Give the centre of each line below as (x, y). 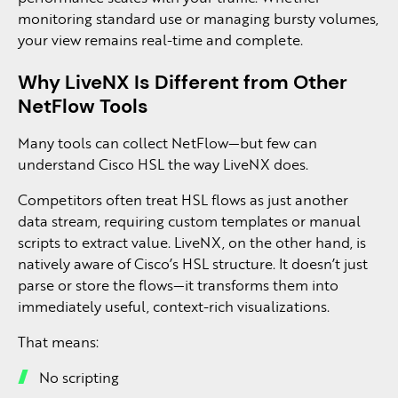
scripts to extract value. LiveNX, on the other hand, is (192, 242)
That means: (58, 342)
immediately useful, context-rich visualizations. (174, 306)
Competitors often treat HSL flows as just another (183, 199)
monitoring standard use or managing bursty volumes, (198, 18)
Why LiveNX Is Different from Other (183, 82)
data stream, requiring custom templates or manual (189, 221)
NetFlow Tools (83, 106)
